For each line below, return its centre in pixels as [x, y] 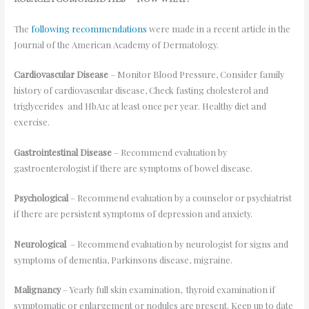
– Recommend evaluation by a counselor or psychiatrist [180, 198]
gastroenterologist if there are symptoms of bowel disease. [137, 168]
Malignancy [38, 289]
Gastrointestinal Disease [62, 152]
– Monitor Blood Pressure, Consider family [196, 74]
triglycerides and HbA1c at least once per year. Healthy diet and [140, 106]
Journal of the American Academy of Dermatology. [118, 44]
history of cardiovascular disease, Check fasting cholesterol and [141, 90]
